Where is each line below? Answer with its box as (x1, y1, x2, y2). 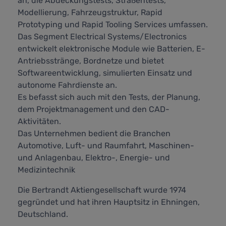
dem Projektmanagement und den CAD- (18, 104, 169, 115)
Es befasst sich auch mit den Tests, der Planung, (18, 92, 200, 102)
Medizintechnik (18, 165, 75, 175)
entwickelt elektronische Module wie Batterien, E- (18, 44, 205, 54)
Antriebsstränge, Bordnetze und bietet (18, 56, 164, 66)
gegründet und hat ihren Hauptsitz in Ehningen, (18, 197, 200, 207)
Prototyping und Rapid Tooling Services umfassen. (18, 20, 208, 30)
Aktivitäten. (18, 117, 61, 127)
